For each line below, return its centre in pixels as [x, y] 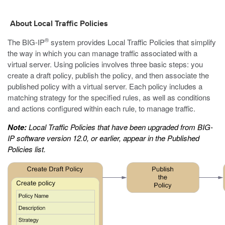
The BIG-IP [26, 42]
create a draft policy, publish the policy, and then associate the [108, 75]
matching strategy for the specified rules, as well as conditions [109, 97]
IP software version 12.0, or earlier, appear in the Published [103, 138]
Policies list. [27, 149]
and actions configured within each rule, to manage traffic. [101, 108]
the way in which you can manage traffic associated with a [102, 53]
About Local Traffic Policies [59, 24]
